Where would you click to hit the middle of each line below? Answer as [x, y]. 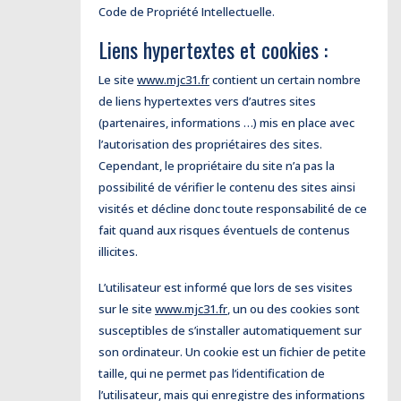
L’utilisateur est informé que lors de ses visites [226, 287]
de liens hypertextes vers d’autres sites [207, 101]
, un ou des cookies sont [294, 309]
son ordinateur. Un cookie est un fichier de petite [232, 352]
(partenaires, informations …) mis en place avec [226, 123]
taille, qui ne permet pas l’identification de [212, 373]
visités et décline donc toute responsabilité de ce [233, 209]
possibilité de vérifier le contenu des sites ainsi [227, 187]
